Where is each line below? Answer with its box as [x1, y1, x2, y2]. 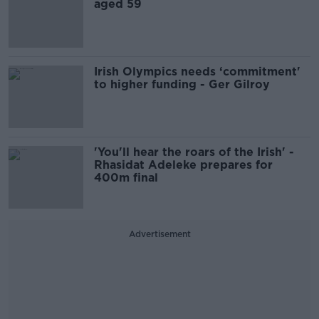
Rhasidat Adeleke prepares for [94, 158, 273, 172]
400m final [94, 171, 158, 185]
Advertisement [128, 229, 191, 240]
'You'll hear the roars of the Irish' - [94, 145, 294, 159]
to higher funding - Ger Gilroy [94, 78, 273, 92]
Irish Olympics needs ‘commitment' [94, 65, 300, 79]
